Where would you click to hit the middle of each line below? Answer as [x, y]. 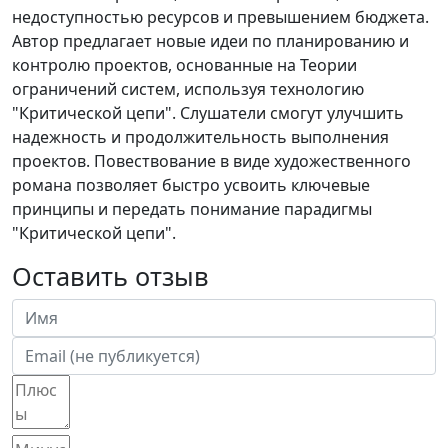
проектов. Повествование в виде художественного [211, 160]
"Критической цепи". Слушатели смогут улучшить [208, 112]
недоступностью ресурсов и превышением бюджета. [220, 16]
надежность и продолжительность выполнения [200, 136]
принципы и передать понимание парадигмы [192, 208]
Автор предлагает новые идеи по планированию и [210, 40]
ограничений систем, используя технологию [188, 88]
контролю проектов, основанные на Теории [184, 64]
